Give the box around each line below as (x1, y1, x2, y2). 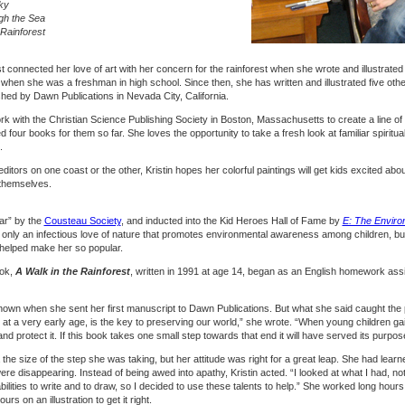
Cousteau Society (43, 215, 121, 226)
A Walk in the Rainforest (14, 266, 130, 277)
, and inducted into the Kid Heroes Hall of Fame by (120, 215, 343, 226)
